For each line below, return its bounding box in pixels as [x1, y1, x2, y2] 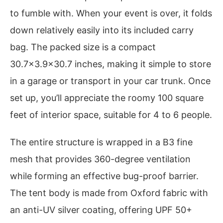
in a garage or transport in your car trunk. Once [10, 75, 211, 86]
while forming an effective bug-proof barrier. [10, 171, 199, 182]
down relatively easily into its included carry [10, 24, 194, 35]
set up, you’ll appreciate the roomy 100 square [10, 92, 204, 103]
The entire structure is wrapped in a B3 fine [10, 137, 193, 148]
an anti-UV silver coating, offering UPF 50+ [10, 205, 192, 216]
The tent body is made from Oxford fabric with [10, 188, 208, 199]
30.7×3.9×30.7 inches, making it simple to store [10, 58, 211, 69]
